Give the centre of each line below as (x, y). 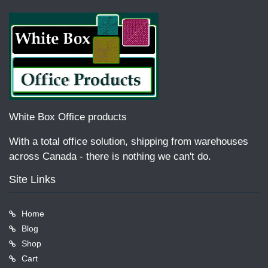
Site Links (32, 180)
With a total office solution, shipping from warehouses (129, 142)
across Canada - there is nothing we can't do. (110, 157)
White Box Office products (68, 117)
